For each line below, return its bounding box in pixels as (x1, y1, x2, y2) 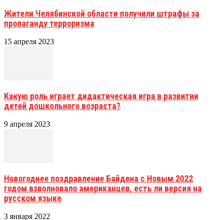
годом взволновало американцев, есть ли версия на (4, 183, 202, 193)
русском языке (4, 192, 61, 203)
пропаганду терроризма (4, 18, 94, 28)
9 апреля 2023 (4, 119, 50, 128)
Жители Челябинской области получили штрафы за (4, 8, 199, 19)
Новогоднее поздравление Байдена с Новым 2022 (4, 173, 193, 184)
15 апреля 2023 (4, 37, 54, 46)
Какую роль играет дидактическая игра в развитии (4, 90, 198, 101)
